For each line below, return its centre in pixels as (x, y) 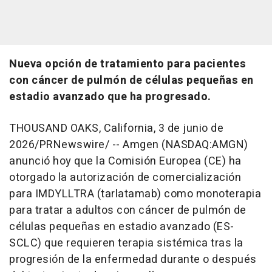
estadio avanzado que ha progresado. (110, 97)
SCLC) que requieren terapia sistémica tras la (126, 243)
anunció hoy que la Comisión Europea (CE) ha (125, 161)
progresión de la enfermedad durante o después (133, 260)
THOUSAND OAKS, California (81, 128)
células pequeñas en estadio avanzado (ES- (122, 227)
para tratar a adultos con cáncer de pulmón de (128, 210)
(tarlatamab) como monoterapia (178, 194)
